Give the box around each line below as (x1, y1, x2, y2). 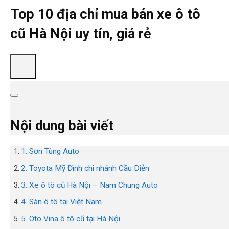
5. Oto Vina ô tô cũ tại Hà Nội (21, 214, 120, 224)
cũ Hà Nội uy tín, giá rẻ (10, 26, 151, 42)
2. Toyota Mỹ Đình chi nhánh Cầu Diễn (21, 164, 149, 173)
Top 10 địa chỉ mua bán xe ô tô (10, 6, 200, 23)
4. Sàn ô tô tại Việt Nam (21, 197, 102, 207)
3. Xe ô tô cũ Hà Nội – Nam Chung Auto (21, 180, 158, 190)
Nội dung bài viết (10, 118, 113, 134)
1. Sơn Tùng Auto (21, 147, 79, 156)
